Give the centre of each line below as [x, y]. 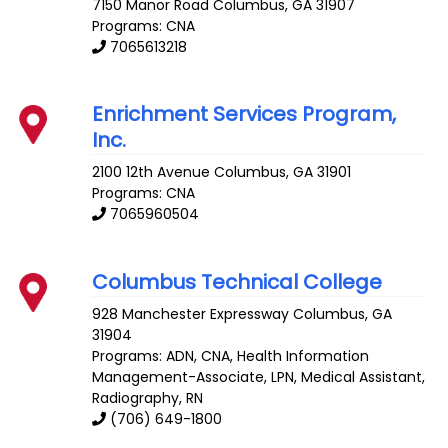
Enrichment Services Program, [244, 114]
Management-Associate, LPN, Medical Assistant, [259, 377]
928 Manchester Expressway [191, 314]
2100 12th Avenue [151, 172]
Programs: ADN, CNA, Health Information [231, 356]
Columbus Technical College [237, 282]
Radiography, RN [148, 398]
